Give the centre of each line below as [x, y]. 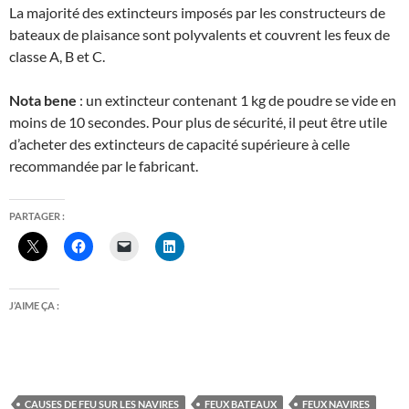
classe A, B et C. [57, 57]
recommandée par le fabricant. [104, 166]
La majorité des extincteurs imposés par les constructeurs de [197, 13]
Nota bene [43, 100]
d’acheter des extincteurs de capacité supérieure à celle [179, 144]
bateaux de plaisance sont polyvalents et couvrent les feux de [199, 35]
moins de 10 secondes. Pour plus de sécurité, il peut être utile [198, 122]
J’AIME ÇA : [34, 306]
